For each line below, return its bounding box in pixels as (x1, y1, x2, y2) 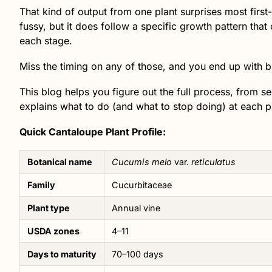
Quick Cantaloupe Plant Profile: (19, 125, 166, 138)
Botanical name (27, 156, 92, 167)
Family (27, 179, 55, 190)
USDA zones (27, 225, 80, 236)
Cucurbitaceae (112, 179, 172, 190)
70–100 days (112, 248, 163, 259)
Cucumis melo (112, 156, 172, 167)
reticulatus (191, 156, 236, 167)
